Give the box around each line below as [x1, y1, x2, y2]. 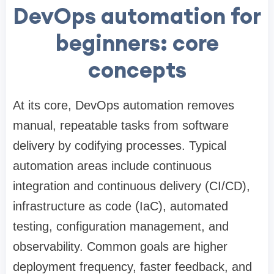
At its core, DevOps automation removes [13, 98, 234, 113]
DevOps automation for [13, 2, 261, 31]
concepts [87, 56, 187, 84]
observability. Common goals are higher [13, 240, 228, 254]
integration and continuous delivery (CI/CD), [13, 179, 250, 193]
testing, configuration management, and [13, 220, 229, 234]
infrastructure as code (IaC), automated [13, 199, 228, 213]
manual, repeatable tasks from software [13, 119, 229, 133]
